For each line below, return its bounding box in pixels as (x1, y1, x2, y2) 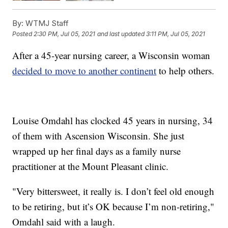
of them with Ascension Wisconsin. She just (12, 129, 185, 142)
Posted (12, 30, 34, 38)
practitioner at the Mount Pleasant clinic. (12, 159, 169, 173)
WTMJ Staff (23, 18, 69, 28)
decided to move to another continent (12, 64, 157, 77)
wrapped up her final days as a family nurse (12, 144, 181, 157)
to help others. (156, 64, 215, 77)
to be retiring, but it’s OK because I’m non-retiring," (12, 199, 215, 213)
